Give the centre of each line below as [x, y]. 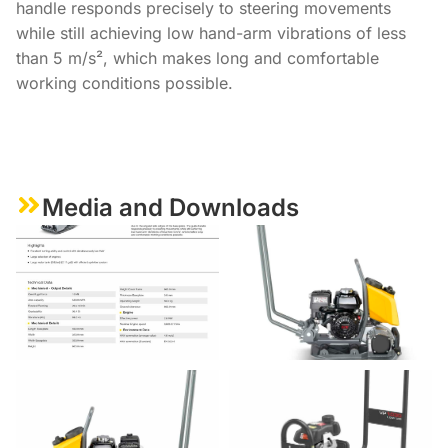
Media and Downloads [170, 208]
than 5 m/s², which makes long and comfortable [197, 57]
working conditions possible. [124, 82]
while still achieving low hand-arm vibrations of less [211, 32]
